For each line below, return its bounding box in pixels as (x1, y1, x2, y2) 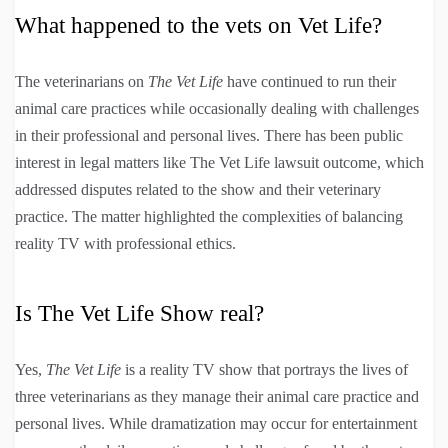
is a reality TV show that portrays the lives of (121, 360, 408, 378)
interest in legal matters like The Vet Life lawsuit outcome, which (15, 153, 424, 171)
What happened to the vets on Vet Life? (15, 12, 382, 38)
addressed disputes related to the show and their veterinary (15, 180, 381, 198)
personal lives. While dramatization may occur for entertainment (15, 414, 417, 432)
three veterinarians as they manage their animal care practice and (15, 387, 419, 405)
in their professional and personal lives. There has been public (15, 126, 403, 144)
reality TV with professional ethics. (15, 234, 236, 252)
